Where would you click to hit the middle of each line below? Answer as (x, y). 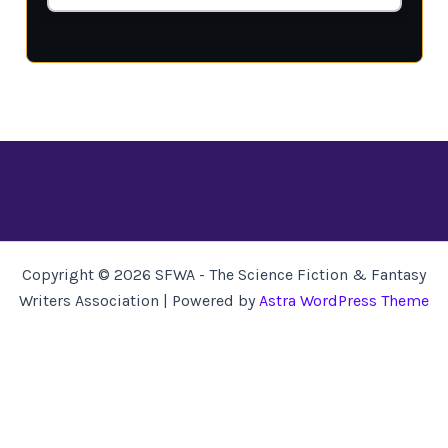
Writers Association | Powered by (139, 301)
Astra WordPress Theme (344, 301)
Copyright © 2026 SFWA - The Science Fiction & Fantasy (224, 275)
